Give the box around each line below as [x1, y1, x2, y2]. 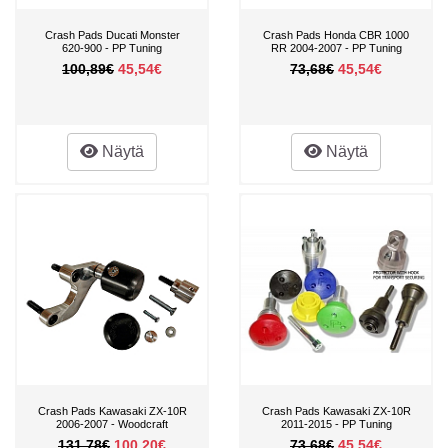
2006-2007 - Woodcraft [56, 417, 168, 430]
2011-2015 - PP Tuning [280, 417, 392, 430]
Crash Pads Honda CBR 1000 [263, 28, 409, 41]
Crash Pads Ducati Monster [44, 28, 180, 41]
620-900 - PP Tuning [62, 41, 162, 54]
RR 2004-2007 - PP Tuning [270, 41, 402, 54]
